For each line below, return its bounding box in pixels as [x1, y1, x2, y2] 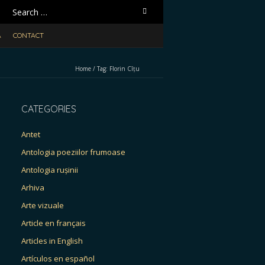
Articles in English [21, 235, 83, 246]
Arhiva [21, 182, 44, 193]
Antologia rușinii [21, 164, 78, 175]
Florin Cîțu [109, 64, 140, 73]
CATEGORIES [21, 103, 76, 115]
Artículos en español [21, 253, 95, 264]
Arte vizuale [21, 200, 64, 211]
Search [9, 4, 34, 14]
